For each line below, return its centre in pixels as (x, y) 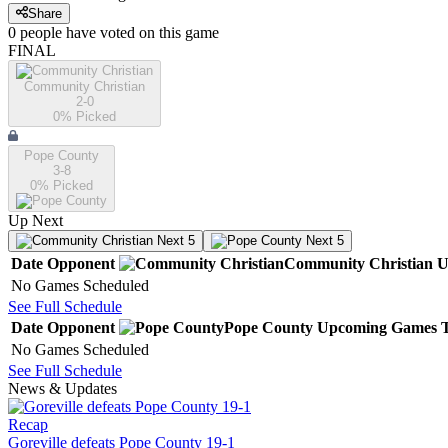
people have (58, 33)
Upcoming (352, 328)
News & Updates (62, 389)
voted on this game (157, 33)
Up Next (35, 221)
